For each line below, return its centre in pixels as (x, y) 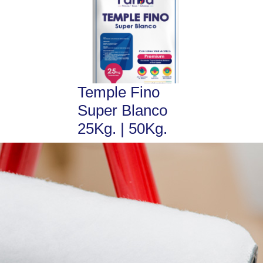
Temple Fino (119, 92)
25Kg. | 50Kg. (122, 129)
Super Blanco (122, 111)
